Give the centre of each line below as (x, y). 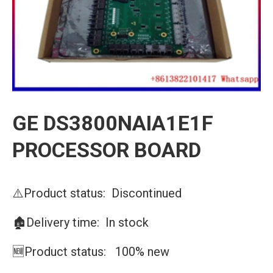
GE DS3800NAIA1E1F (113, 123)
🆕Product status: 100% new (91, 252)
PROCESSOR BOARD (107, 150)
